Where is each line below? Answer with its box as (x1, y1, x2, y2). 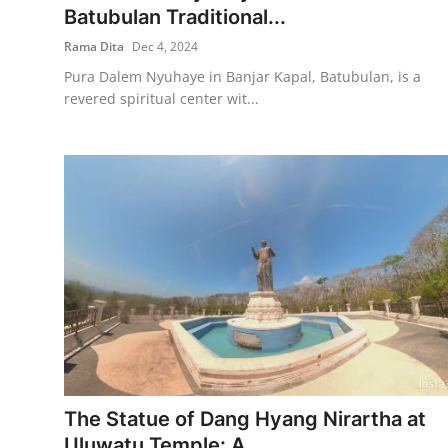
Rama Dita (64, 37, 124, 55)
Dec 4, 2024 (132, 37, 198, 55)
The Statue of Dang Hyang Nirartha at (64, 406, 426, 431)
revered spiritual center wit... (64, 88, 259, 108)
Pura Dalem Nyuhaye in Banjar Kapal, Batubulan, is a (64, 66, 421, 86)
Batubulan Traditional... (64, 4, 286, 29)
